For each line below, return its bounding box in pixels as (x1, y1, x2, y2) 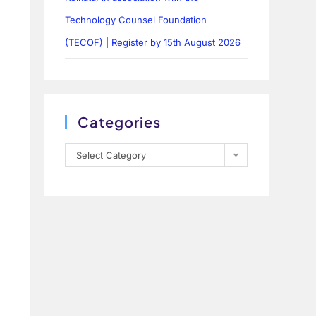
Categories (78, 113, 162, 131)
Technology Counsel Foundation (65, 14, 207, 26)
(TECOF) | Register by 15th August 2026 (65, 37, 241, 49)
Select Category (76, 150, 147, 162)
